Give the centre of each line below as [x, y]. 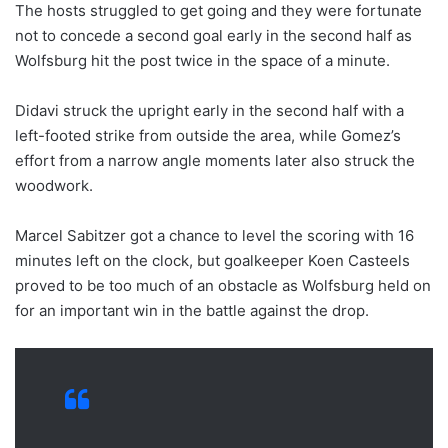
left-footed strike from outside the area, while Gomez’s [208, 135]
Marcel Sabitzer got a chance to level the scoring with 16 [214, 235]
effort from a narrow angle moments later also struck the [215, 160]
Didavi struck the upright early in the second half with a [209, 110]
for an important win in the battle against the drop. [192, 310]
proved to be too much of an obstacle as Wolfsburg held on [223, 285]
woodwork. [54, 185]
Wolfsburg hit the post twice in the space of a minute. [202, 60]
